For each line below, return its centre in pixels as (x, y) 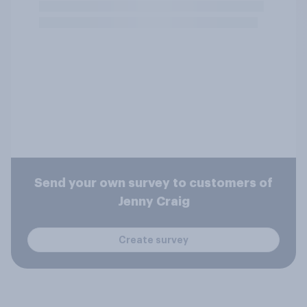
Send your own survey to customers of (153, 183)
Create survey (153, 240)
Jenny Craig (153, 201)
